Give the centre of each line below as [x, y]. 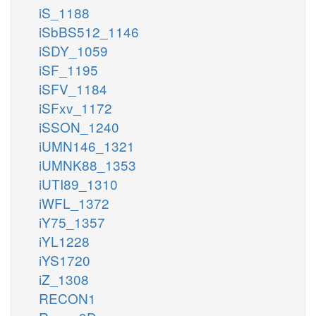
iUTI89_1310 [78, 183]
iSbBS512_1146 [89, 31]
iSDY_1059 [73, 50]
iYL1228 [64, 241]
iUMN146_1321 [87, 145]
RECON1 [67, 298]
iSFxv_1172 [75, 107]
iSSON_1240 [79, 126]
